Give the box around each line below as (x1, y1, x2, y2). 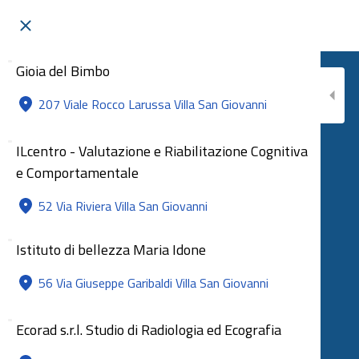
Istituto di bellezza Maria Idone (16, 239, 206, 260)
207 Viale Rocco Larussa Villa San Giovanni (38, 95, 267, 114)
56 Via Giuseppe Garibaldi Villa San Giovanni (38, 273, 268, 292)
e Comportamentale (16, 162, 139, 184)
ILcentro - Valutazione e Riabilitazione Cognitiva (16, 140, 308, 162)
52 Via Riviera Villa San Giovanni (38, 196, 208, 216)
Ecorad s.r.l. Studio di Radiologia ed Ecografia (16, 319, 281, 341)
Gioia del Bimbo (16, 60, 110, 82)
